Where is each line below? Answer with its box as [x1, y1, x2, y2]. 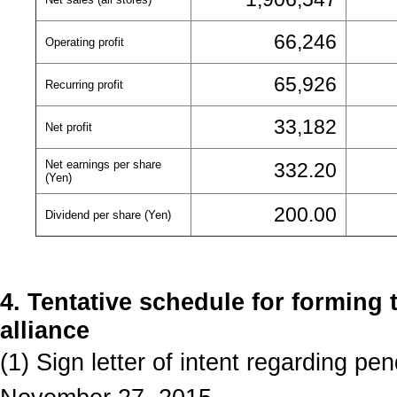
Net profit [45, 121, 92, 134]
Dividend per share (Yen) [45, 208, 171, 222]
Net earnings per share [45, 158, 161, 171]
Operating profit [45, 35, 124, 49]
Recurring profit [45, 78, 123, 91]
